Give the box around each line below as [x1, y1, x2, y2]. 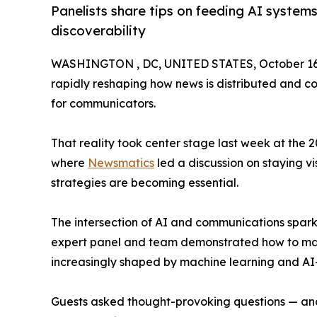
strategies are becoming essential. [51, 175, 238, 190]
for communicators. [51, 96, 156, 111]
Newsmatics [88, 156, 154, 171]
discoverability [51, 23, 146, 39]
